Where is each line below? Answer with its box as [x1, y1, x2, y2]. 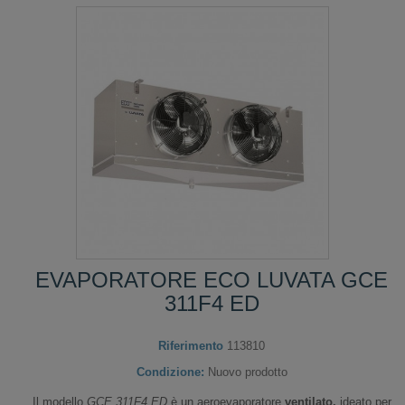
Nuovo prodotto [207, 364, 287, 379]
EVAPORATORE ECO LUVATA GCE [35, 267, 388, 292]
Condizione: [136, 364, 204, 379]
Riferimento [158, 338, 223, 353]
